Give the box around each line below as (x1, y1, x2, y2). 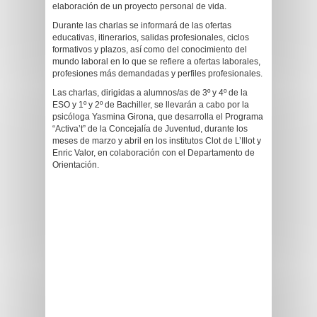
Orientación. (52, 160, 99, 170)
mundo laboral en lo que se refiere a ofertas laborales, (52, 57, 260, 67)
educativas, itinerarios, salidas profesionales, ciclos (52, 33, 249, 42)
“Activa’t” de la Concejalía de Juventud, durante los (52, 124, 248, 134)
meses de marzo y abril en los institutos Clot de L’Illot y (52, 136, 261, 146)
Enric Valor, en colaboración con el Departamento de (52, 148, 255, 158)
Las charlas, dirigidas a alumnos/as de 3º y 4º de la (52, 88, 248, 98)
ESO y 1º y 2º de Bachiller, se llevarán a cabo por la (52, 100, 249, 110)
